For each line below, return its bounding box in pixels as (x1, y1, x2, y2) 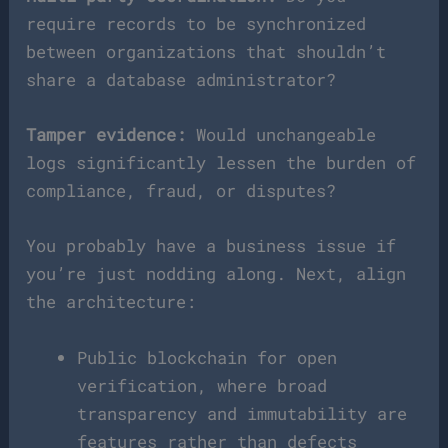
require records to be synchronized (26, 11, 367, 35)
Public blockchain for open (77, 345, 338, 369)
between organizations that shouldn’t (26, 39, 387, 63)
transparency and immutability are (77, 401, 408, 425)
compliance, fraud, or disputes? (26, 179, 337, 203)
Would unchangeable (186, 123, 377, 147)
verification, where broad (77, 373, 328, 397)
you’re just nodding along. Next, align (26, 262, 407, 286)
